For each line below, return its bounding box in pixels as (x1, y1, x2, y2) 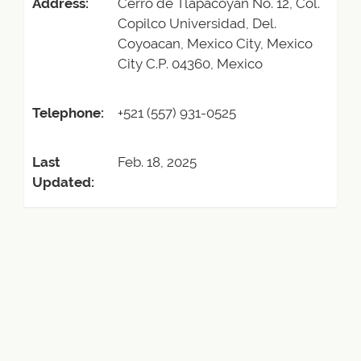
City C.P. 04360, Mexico (118, 56, 263, 72)
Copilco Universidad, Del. (118, 15, 276, 31)
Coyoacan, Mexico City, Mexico (118, 35, 313, 52)
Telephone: (32, 105, 104, 121)
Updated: (32, 174, 94, 190)
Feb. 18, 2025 (118, 154, 197, 170)
